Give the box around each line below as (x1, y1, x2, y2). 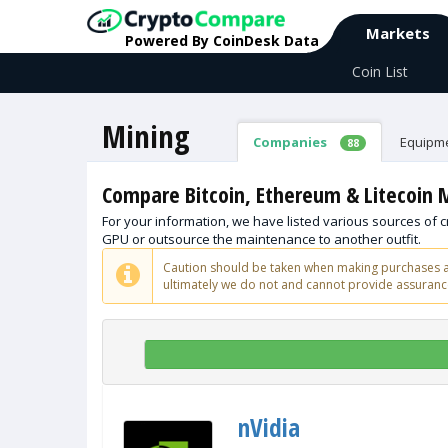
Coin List (352, 62, 408, 81)
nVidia (238, 410, 300, 444)
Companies (253, 133, 330, 151)
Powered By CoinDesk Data (125, 31, 319, 50)
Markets (366, 23, 430, 43)
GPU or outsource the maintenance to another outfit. (102, 230, 421, 248)
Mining (102, 115, 190, 157)
